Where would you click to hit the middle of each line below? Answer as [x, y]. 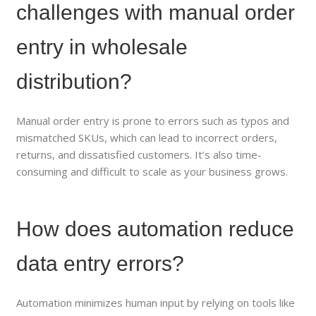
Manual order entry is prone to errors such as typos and [153, 120]
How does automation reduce [156, 229]
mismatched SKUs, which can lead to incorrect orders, [147, 137]
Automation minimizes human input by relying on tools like [156, 302]
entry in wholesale [102, 47]
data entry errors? [101, 263]
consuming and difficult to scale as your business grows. [152, 171]
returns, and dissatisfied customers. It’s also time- [139, 154]
